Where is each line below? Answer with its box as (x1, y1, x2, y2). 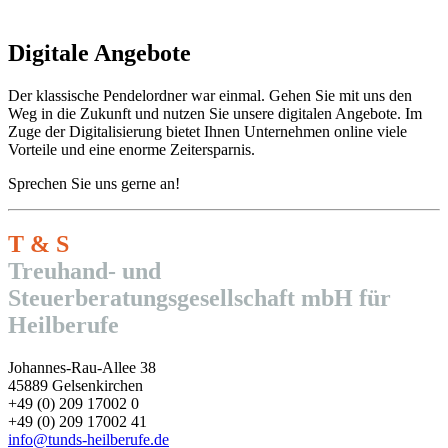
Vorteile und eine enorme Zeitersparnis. (8, 140, 255, 158)
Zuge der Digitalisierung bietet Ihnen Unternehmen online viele (8, 122, 407, 140)
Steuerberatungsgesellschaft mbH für (8, 284, 391, 311)
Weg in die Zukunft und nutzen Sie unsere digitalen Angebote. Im (8, 104, 422, 122)
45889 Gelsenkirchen (8, 376, 143, 394)
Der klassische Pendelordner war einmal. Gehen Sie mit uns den (8, 86, 412, 104)
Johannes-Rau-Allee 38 (8, 358, 156, 376)
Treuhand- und (8, 257, 161, 284)
